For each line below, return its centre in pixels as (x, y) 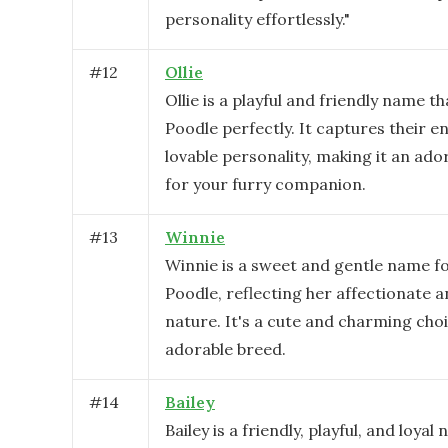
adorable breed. (225, 349)
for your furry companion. (265, 184)
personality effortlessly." (257, 19)
